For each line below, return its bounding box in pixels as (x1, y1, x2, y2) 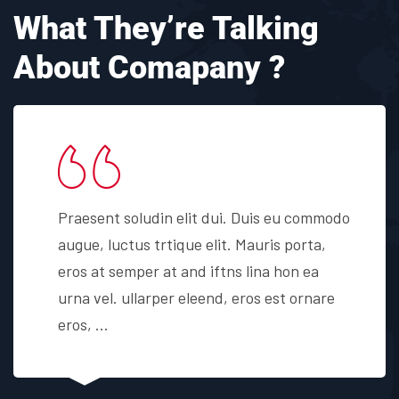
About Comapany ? (13, 48, 285, 86)
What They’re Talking (13, 9, 319, 47)
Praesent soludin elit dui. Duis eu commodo (58, 207, 350, 227)
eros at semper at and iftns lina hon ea (58, 260, 319, 281)
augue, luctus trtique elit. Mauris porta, (58, 233, 326, 254)
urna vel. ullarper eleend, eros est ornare (58, 287, 335, 307)
